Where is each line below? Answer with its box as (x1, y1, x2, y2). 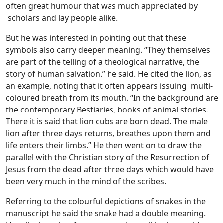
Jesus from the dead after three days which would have (6, 163, 214, 175)
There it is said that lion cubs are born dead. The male (6, 115, 208, 127)
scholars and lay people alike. (6, 12, 118, 23)
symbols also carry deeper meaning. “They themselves (6, 44, 210, 55)
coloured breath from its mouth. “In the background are (6, 92, 218, 103)
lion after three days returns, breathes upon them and (6, 127, 211, 139)
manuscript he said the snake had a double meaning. (6, 207, 206, 219)
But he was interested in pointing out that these (6, 32, 186, 43)
